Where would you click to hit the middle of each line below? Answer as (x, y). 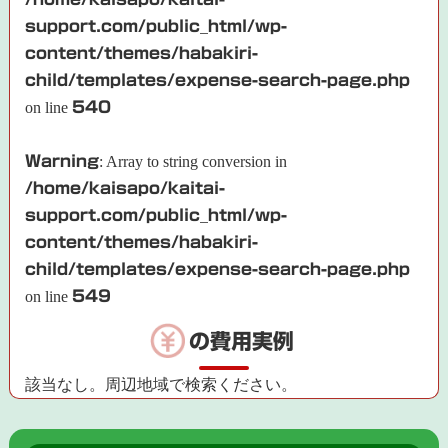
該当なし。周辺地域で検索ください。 (161, 385)
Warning (62, 160)
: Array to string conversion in (193, 161)
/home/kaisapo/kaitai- (125, 187)
